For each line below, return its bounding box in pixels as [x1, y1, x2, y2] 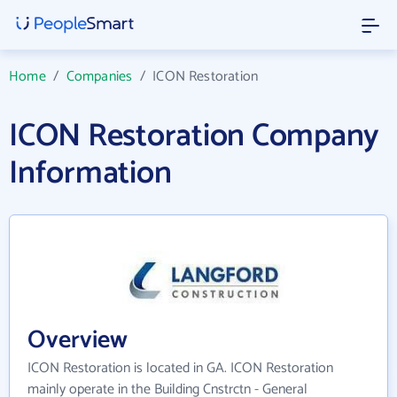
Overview [27, 319, 128, 361]
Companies [66, 65, 133, 89]
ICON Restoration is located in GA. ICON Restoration [27, 355, 333, 380]
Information [9, 147, 172, 199]
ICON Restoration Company [9, 110, 380, 162]
